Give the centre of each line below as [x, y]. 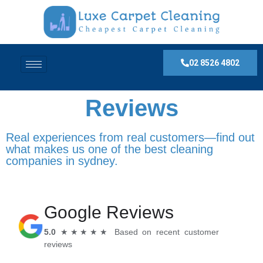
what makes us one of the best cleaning [109, 149]
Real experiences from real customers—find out [130, 137]
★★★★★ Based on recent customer [137, 232]
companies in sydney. [62, 161]
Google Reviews [109, 212]
